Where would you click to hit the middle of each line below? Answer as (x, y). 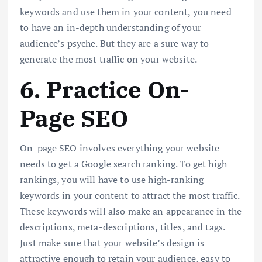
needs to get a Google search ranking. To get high (123, 163)
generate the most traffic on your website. (108, 59)
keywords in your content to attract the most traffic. (130, 195)
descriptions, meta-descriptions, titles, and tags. (123, 227)
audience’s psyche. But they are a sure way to (115, 44)
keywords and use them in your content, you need (126, 12)
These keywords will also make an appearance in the (131, 211)
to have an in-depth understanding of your (111, 28)
